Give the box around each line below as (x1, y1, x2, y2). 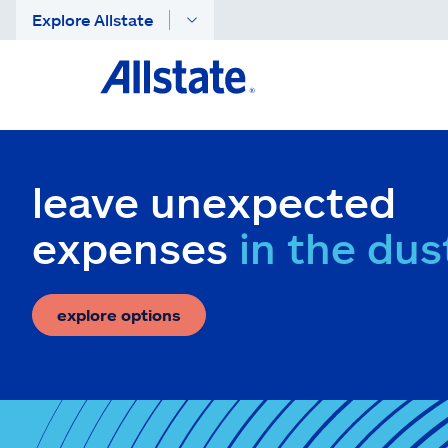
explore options (57, 305, 181, 324)
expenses (32, 222, 239, 272)
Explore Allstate (32, 10, 153, 29)
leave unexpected (32, 176, 396, 226)
